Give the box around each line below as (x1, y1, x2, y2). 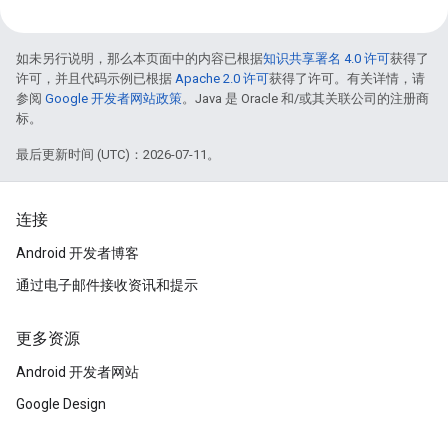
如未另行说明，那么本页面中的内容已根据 (16, 51, 263, 66)
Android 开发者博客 (16, 245, 139, 261)
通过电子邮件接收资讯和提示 (16, 277, 198, 293)
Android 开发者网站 (16, 364, 139, 380)
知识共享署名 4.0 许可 (263, 51, 390, 66)
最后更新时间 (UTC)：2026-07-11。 (16, 147, 220, 162)
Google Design (16, 396, 106, 412)
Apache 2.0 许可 (175, 71, 269, 86)
